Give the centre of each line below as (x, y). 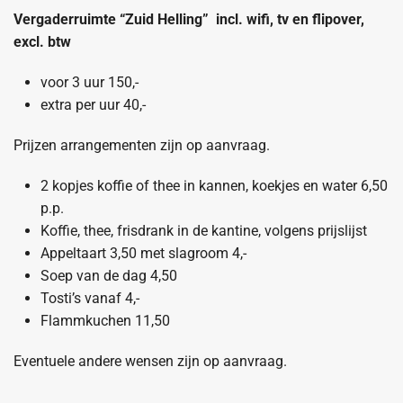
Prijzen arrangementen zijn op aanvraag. (142, 145)
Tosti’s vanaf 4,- (90, 298)
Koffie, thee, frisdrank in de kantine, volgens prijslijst (204, 230)
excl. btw (42, 41)
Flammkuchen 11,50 (105, 320)
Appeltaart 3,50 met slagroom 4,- (143, 253)
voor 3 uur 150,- (90, 82)
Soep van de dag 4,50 (109, 275)
